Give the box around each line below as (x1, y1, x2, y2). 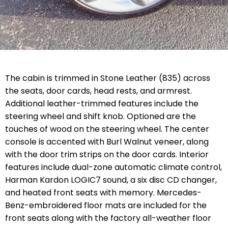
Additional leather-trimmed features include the (5, 97, 198, 109)
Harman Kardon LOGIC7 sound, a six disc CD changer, (5, 174, 217, 186)
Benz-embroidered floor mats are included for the (5, 199, 207, 211)
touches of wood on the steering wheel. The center (5, 123, 209, 135)
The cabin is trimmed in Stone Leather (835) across (5, 72, 210, 84)
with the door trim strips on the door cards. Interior (5, 148, 209, 160)
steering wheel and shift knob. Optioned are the (5, 110, 196, 122)
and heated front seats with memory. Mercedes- (5, 186, 202, 198)
